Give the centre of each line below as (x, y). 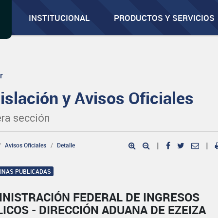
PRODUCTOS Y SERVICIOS (164, 18)
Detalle (66, 145)
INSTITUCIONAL (59, 18)
